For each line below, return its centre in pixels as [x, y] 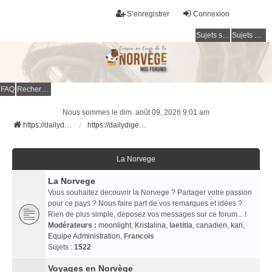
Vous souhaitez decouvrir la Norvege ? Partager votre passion [150, 193]
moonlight [115, 226]
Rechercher [45, 90]
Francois [139, 236]
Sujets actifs [258, 35]
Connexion [211, 14]
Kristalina [150, 226]
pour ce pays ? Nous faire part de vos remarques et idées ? [145, 204]
